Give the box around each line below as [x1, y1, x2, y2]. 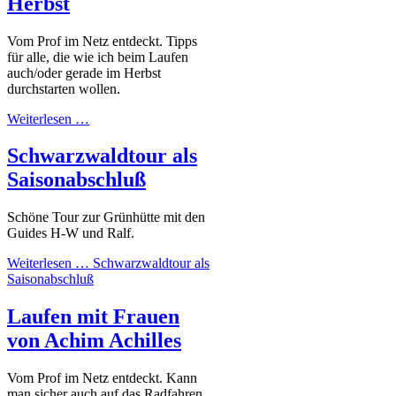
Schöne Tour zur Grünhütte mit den [7, 209, 205, 225]
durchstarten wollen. [7, 80, 120, 96]
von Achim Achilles [7, 329, 181, 353]
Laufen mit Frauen [7, 305, 179, 329]
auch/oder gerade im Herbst [7, 65, 161, 80]
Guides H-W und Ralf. [7, 225, 134, 241]
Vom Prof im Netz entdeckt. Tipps [7, 33, 197, 49]
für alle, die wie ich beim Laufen [7, 49, 188, 65]
